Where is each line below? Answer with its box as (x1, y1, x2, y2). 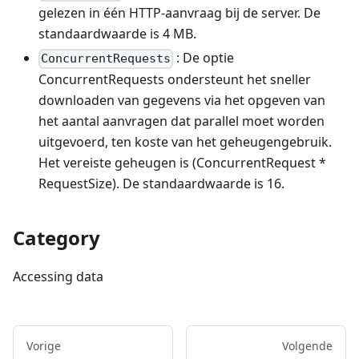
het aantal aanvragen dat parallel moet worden (38, 112, 325, 131)
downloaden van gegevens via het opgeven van (38, 91, 325, 110)
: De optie (173, 49, 235, 67)
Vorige (26, 338, 61, 354)
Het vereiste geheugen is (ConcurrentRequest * (38, 154, 326, 172)
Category (13, 224, 100, 252)
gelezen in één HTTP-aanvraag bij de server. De (38, 4, 321, 22)
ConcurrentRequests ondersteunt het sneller (38, 71, 311, 89)
